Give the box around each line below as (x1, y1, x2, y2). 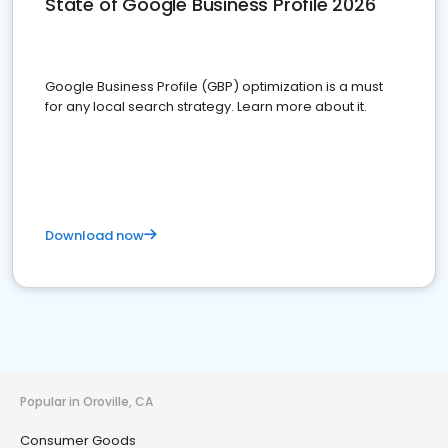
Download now (45, 226, 144, 245)
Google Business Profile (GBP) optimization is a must (45, 77, 383, 96)
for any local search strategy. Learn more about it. (45, 97, 367, 116)
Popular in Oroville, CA (20, 393, 153, 410)
